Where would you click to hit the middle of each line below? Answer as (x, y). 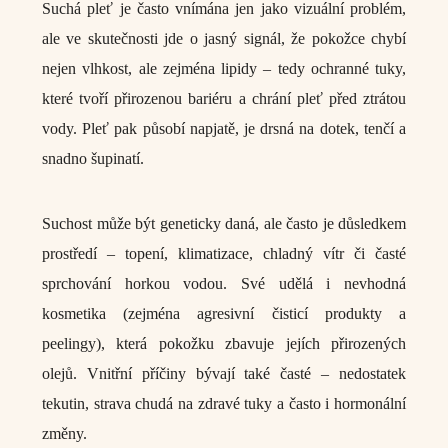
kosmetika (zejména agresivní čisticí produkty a (224, 313)
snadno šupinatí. (93, 158)
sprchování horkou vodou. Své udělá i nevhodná (224, 283)
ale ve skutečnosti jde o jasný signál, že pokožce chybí (224, 38)
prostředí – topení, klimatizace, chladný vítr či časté (224, 253)
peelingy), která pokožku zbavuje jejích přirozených (224, 343)
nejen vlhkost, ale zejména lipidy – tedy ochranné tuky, (224, 68)
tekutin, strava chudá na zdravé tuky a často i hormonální (224, 403)
